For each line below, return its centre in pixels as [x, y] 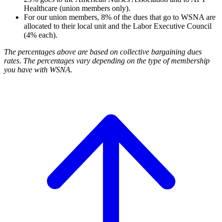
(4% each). [41, 35]
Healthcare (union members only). [77, 8]
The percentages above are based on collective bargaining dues [103, 52]
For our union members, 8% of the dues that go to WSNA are [120, 17]
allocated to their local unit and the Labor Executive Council [118, 26]
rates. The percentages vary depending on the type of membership [107, 60]
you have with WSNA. [38, 69]
